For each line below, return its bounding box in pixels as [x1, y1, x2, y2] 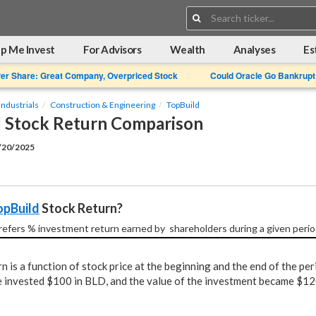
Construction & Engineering [50, 99, 155, 110]
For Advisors [83, 43, 142, 56]
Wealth [169, 43, 205, 56]
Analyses [233, 43, 276, 56]
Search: [263, 5, 293, 16]
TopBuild [166, 99, 200, 110]
